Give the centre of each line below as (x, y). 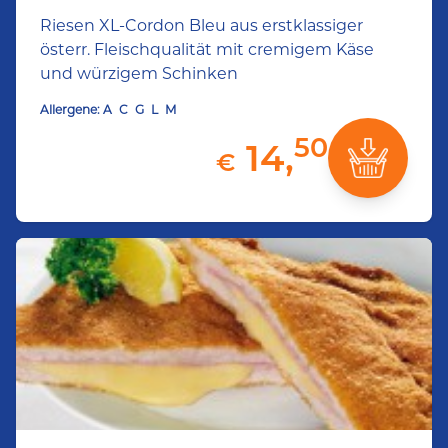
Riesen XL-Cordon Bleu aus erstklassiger (201, 25)
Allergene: (70, 109)
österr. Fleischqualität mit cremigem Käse (207, 49)
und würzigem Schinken (139, 73)
